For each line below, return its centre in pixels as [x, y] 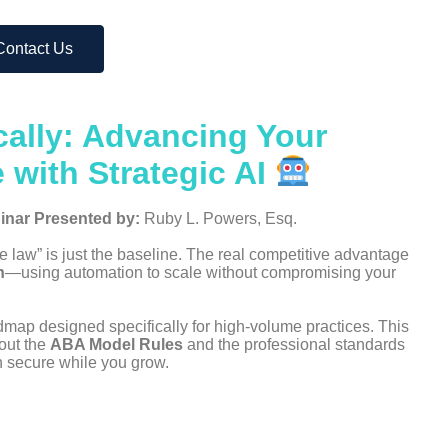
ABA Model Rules [116, 344]
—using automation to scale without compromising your [200, 272]
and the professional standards [294, 344]
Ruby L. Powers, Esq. [218, 218]
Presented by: [87, 218]
